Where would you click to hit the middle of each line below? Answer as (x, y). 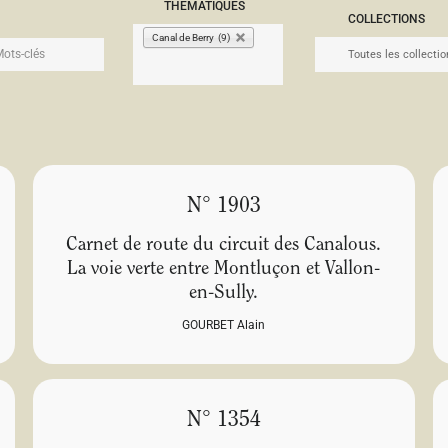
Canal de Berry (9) (190, 37)
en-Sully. (224, 294)
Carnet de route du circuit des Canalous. (224, 246)
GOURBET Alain (224, 325)
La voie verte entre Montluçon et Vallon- (224, 270)
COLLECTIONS (386, 19)
